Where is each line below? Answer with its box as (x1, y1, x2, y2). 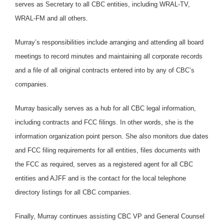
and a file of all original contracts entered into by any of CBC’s (15, 66, 194, 74)
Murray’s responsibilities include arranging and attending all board (15, 38, 203, 46)
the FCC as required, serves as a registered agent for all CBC (15, 160, 193, 168)
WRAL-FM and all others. (15, 14, 88, 22)
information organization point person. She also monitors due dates (15, 132, 208, 140)
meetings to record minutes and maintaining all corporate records (15, 52, 202, 60)
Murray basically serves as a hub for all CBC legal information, (15, 104, 196, 112)
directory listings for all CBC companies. (15, 188, 131, 196)
